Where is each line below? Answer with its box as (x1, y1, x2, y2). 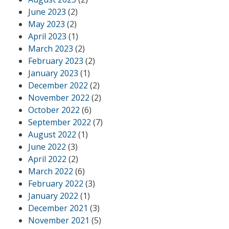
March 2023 (28, 42, 73, 54)
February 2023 (28, 55, 83, 66)
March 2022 (28, 165, 73, 177)
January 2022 (28, 190, 78, 201)
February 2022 (28, 177, 83, 189)
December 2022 (28, 79, 88, 91)
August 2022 (28, 128, 76, 140)
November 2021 (28, 214, 89, 226)
